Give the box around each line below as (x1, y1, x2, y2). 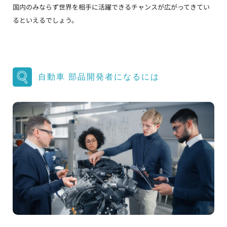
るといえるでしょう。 (13, 15, 78, 25)
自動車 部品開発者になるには (38, 72, 160, 81)
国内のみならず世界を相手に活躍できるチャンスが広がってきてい (13, 2, 210, 12)
